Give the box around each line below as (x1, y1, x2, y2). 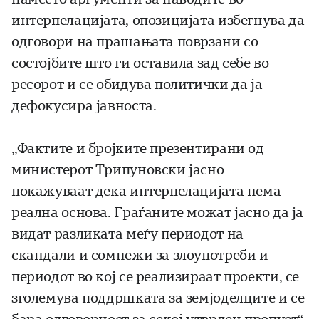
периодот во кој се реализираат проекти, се (11, 268, 300, 286)
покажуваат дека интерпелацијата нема (11, 183, 281, 200)
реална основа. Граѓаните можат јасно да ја (11, 204, 304, 221)
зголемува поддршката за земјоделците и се (11, 290, 305, 307)
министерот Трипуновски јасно (11, 162, 224, 179)
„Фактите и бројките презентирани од (11, 140, 264, 157)
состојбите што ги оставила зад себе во (11, 55, 269, 72)
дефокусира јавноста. (11, 98, 157, 115)
